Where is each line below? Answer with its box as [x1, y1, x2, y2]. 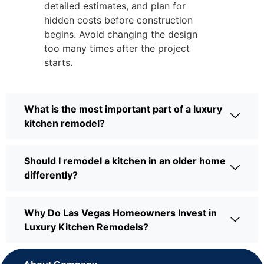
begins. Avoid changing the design [44, 28, 197, 40]
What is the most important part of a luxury [24, 103, 222, 115]
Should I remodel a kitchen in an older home [24, 154, 226, 167]
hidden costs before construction [44, 14, 193, 26]
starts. [44, 56, 72, 68]
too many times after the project [44, 42, 190, 54]
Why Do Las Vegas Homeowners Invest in [24, 206, 217, 219]
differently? [24, 169, 78, 181]
